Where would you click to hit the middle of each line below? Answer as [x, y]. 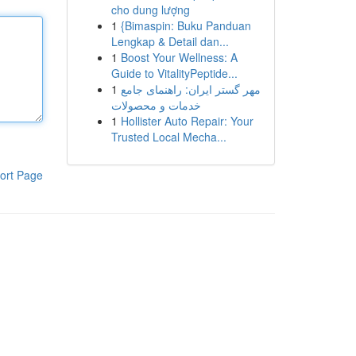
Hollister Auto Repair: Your [187, 121]
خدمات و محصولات [156, 105]
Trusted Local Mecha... [168, 137]
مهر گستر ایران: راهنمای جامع [190, 89]
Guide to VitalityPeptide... [174, 73]
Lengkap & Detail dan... [170, 41]
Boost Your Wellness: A [179, 57]
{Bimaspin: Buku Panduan [186, 25]
